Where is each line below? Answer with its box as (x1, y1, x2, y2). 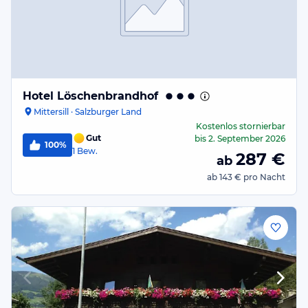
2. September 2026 (208, 133, 285, 144)
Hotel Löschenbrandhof (23, 89, 158, 102)
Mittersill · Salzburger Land (34, 106, 142, 117)
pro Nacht (243, 172, 285, 182)
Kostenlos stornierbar (196, 121, 285, 131)
